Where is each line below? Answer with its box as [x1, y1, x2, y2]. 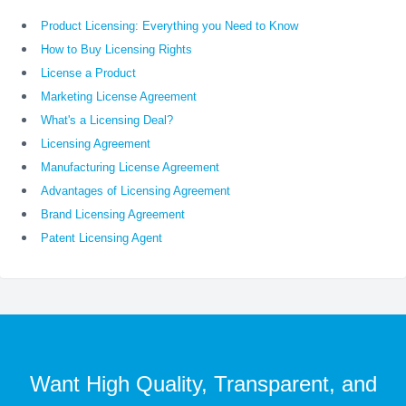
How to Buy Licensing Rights [41, 42, 192, 56]
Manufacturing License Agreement [41, 159, 219, 174]
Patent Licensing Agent [41, 230, 162, 245]
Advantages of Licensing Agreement [41, 183, 230, 198]
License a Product [41, 65, 136, 80]
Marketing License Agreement [41, 89, 197, 103]
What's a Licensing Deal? [41, 112, 173, 127]
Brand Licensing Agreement [41, 207, 185, 221]
